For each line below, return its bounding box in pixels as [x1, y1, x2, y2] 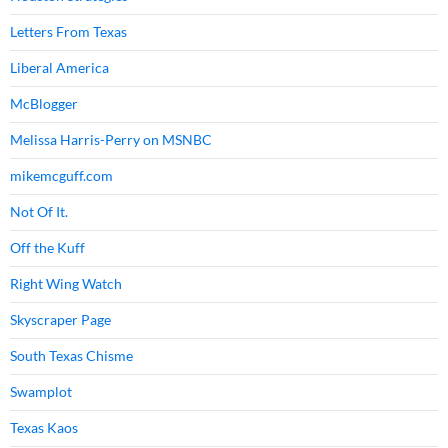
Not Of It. [10, 203, 68, 220]
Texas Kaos [10, 419, 78, 436]
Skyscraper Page [10, 311, 111, 328]
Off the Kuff [10, 239, 85, 256]
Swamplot [10, 383, 72, 400]
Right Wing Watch [10, 275, 122, 292]
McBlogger [10, 95, 78, 112]
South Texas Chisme [10, 347, 133, 364]
